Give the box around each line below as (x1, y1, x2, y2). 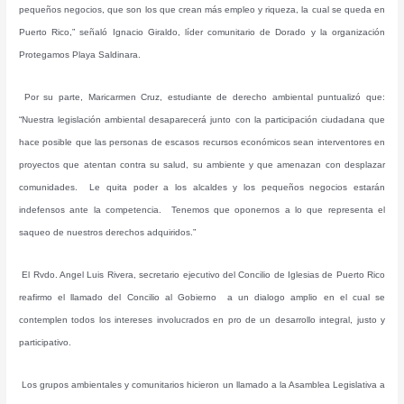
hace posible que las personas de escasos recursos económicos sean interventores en (19, 137, 385, 148)
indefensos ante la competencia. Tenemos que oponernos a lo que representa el (19, 205, 385, 216)
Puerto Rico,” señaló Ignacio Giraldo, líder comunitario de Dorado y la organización (19, 27, 385, 38)
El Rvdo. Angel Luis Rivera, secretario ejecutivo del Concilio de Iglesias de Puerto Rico (19, 270, 385, 280)
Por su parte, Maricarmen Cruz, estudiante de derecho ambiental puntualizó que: (19, 92, 385, 103)
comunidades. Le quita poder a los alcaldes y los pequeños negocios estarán (19, 182, 385, 193)
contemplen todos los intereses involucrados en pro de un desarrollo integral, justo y (19, 315, 385, 326)
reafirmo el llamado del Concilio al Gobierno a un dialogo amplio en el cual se (19, 292, 385, 303)
